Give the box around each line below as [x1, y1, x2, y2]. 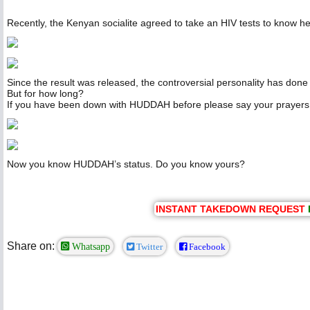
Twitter [134, 242, 163, 252]
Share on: [7, 240, 55, 253]
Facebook [187, 242, 226, 252]
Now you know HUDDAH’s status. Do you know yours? [7, 158, 245, 170]
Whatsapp [69, 241, 110, 252]
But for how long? [7, 88, 84, 100]
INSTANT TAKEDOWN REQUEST [156, 203, 305, 215]
